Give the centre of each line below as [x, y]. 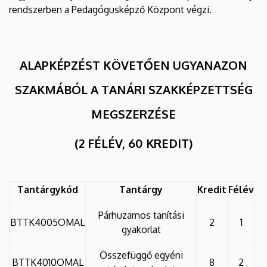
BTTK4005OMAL [47, 222]
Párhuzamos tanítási [141, 215]
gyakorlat [141, 229]
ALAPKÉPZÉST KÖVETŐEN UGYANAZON [133, 65]
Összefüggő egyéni [141, 255]
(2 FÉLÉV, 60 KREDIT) [133, 143]
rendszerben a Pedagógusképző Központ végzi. [110, 9]
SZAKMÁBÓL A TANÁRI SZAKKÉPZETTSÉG [133, 89]
